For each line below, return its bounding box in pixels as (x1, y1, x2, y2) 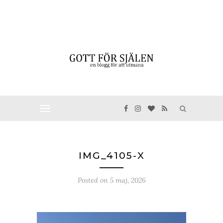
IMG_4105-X (78, 150, 145, 161)
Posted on (77, 176, 110, 185)
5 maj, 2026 (110, 176, 146, 185)
